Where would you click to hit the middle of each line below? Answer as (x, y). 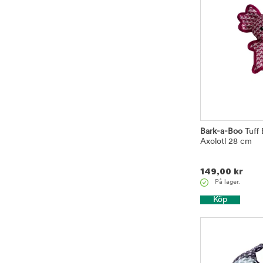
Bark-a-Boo (221, 131)
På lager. (227, 182)
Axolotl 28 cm (226, 141)
